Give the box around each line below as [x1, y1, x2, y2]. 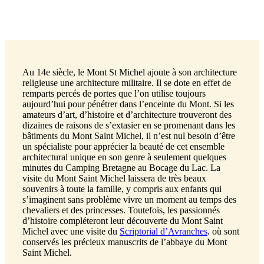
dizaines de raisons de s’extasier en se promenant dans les [22, 120, 235, 130]
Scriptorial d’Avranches [120, 226, 207, 236]
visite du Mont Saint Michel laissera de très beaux [22, 173, 206, 183]
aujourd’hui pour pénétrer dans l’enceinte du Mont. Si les [22, 98, 234, 109]
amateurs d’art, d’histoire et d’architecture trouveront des [22, 109, 232, 120]
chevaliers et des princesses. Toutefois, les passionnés [22, 204, 220, 215]
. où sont [207, 226, 239, 236]
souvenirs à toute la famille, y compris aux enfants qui [22, 183, 222, 194]
